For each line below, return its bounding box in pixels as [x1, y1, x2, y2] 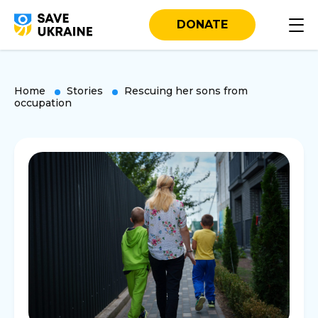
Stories [67, 84, 103, 97]
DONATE [177, 18, 229, 31]
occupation [14, 97, 72, 109]
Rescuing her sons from [124, 84, 248, 97]
